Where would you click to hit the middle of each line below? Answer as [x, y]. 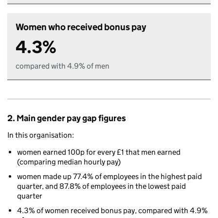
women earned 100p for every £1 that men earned [99, 152]
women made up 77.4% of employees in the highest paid [109, 176]
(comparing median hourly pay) [69, 162]
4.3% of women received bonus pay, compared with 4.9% [112, 210]
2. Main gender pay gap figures [67, 118]
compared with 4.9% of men [63, 66]
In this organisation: [41, 135]
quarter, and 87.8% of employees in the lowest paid [101, 186]
